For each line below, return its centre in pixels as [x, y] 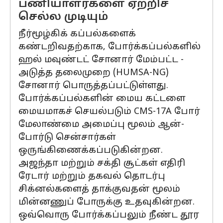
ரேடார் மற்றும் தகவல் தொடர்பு [92, 176]
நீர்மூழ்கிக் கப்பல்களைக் [77, 34]
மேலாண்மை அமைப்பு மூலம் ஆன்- [101, 125]
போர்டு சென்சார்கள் [67, 138]
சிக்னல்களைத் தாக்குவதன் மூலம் [99, 189]
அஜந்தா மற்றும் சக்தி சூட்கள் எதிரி [102, 164]
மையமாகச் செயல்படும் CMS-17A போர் [109, 112]
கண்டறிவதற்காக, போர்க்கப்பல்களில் [110, 47]
